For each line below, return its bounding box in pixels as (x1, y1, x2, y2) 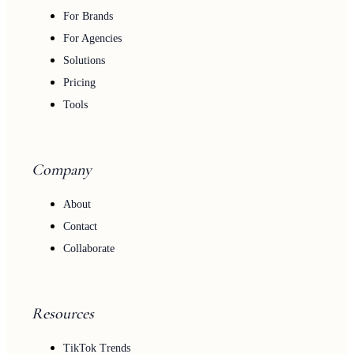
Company (32, 160, 92, 179)
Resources (32, 303, 94, 323)
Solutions (63, 54, 105, 66)
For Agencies (63, 32, 122, 44)
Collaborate (63, 242, 115, 254)
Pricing (63, 76, 96, 88)
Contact (63, 220, 97, 232)
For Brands (63, 9, 113, 22)
